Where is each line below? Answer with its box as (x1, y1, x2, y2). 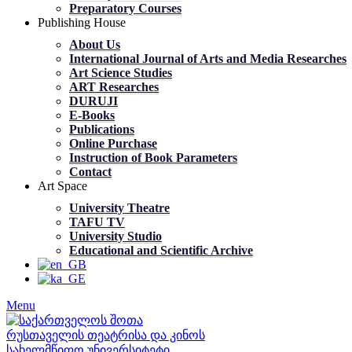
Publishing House (38, 16, 126, 29)
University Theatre (69, 201, 170, 214)
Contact (69, 165, 112, 178)
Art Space (38, 179, 87, 192)
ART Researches (69, 80, 159, 93)
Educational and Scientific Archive (69, 244, 253, 257)
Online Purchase (69, 137, 157, 150)
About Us (69, 38, 120, 51)
